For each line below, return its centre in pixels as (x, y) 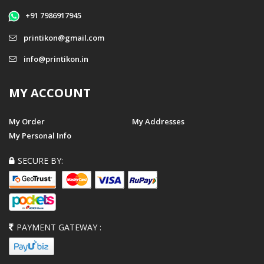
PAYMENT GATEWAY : (59, 227)
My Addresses (158, 122)
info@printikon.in (56, 59)
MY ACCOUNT (50, 93)
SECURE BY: (40, 161)
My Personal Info (40, 136)
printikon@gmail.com (64, 38)
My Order (27, 122)
